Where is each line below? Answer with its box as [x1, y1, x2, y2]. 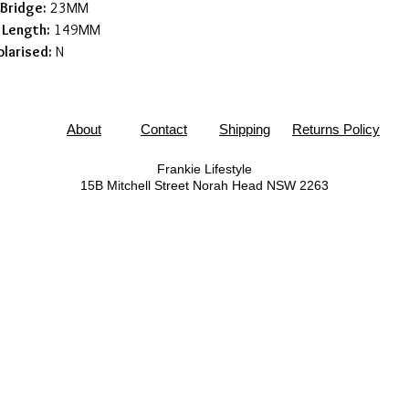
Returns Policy [292, 121, 380, 137]
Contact [141, 121, 187, 137]
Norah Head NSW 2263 [188, 178, 329, 193]
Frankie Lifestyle [156, 162, 252, 176]
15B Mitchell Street [79, 178, 189, 193]
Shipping [219, 121, 270, 137]
